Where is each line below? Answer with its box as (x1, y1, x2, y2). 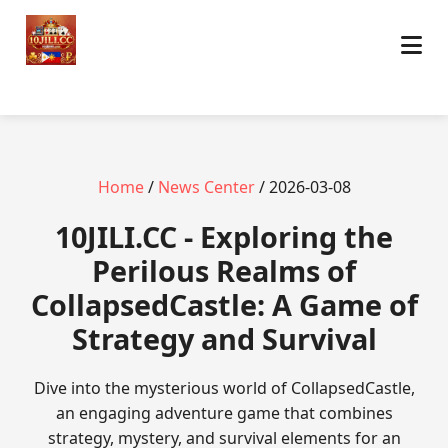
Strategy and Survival (71, 319, 377, 358)
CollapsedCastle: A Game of (30, 285, 418, 324)
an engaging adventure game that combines (55, 402, 393, 424)
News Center (157, 176, 255, 198)
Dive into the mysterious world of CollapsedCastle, (33, 377, 415, 399)
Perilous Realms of (92, 251, 356, 290)
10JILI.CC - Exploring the (55, 217, 393, 256)
